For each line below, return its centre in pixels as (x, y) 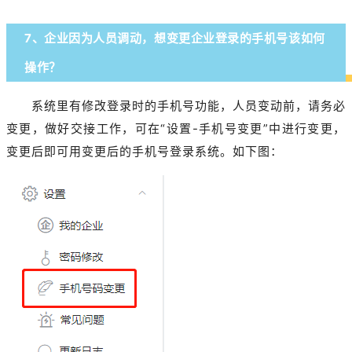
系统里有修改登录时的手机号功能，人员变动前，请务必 (189, 106)
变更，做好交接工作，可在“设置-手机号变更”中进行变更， (176, 129)
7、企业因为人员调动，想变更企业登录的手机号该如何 (175, 38)
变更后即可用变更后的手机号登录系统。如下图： (145, 152)
